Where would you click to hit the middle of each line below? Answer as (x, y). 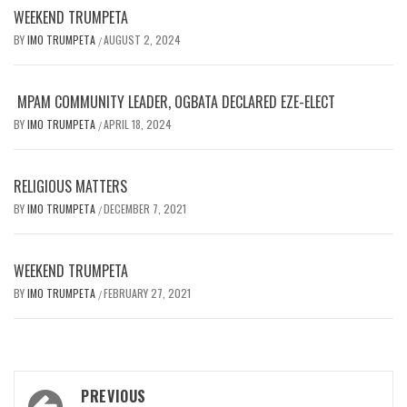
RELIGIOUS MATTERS (70, 186)
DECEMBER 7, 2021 (145, 208)
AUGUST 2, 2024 (142, 39)
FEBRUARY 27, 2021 (147, 293)
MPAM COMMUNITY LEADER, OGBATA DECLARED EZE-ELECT (174, 101)
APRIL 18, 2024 (138, 124)
